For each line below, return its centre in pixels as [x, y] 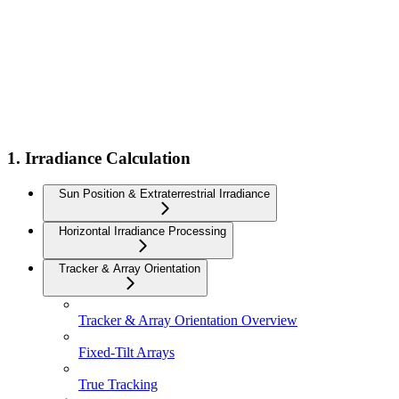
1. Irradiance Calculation [99, 158]
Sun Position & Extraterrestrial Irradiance [164, 194]
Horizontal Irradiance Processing [142, 232]
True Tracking [118, 385]
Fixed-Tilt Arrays [126, 353]
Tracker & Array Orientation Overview [188, 321]
